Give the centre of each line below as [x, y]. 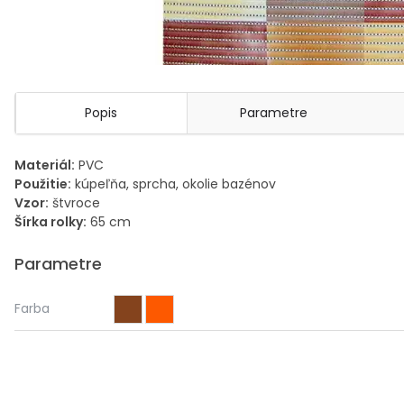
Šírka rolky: [50, 222]
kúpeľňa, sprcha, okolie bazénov [174, 184]
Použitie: [43, 184]
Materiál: [45, 165]
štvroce [74, 203]
